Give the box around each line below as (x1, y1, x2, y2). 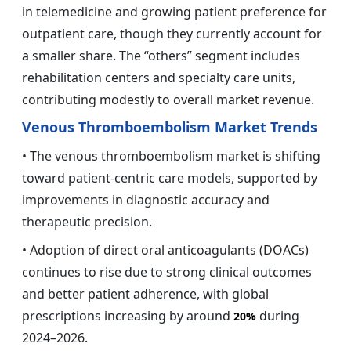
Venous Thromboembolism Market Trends (22, 117, 317, 136)
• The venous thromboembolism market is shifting (22, 147, 320, 165)
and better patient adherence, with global (22, 284, 269, 302)
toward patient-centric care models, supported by (22, 168, 317, 186)
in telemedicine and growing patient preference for (22, 2, 327, 20)
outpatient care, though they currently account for (22, 24, 322, 42)
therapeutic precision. (22, 212, 152, 230)
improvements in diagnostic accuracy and (22, 190, 270, 208)
